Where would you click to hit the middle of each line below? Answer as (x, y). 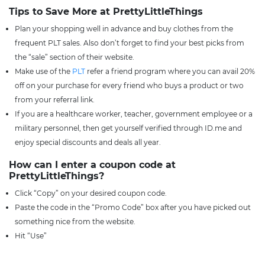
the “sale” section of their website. (75, 57)
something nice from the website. (76, 222)
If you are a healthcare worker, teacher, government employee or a (134, 114)
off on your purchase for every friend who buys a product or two (129, 86)
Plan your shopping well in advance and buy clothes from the (124, 29)
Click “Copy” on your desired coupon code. (92, 193)
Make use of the (43, 72)
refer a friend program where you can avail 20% (171, 72)
